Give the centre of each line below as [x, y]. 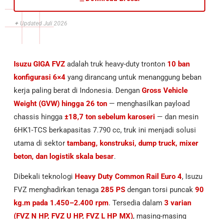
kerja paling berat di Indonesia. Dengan [78, 90]
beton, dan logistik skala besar [64, 156]
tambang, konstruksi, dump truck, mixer [133, 143]
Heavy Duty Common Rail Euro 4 [128, 176]
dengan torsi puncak [160, 190]
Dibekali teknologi [44, 176]
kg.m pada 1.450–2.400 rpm [61, 203]
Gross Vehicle [165, 90]
